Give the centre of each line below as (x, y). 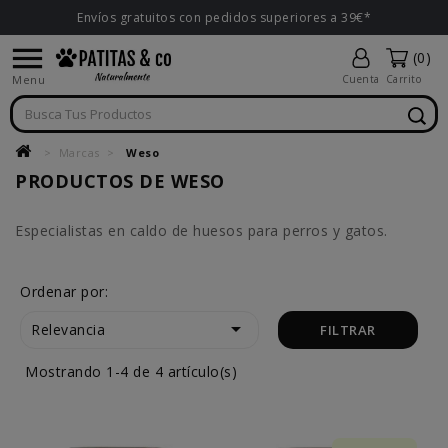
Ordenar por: (64, 291)
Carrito (403, 79)
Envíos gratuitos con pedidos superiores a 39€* (224, 17)
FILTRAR (348, 330)
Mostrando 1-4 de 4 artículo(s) (131, 371)
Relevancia (68, 329)
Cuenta (360, 79)
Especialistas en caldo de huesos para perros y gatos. (201, 230)
